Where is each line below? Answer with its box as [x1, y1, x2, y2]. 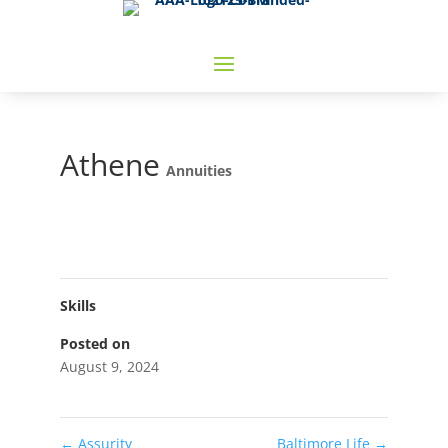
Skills [59, 296, 96, 315]
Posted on [59, 334, 130, 353]
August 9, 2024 [59, 357, 159, 376]
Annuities [165, 161, 232, 180]
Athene [59, 144, 160, 185]
